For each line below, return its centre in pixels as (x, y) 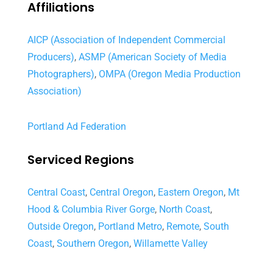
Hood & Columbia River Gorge (91, 209)
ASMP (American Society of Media (152, 57)
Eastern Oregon (190, 192)
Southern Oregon (93, 243)
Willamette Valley (170, 243)
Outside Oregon (60, 226)
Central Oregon (121, 192)
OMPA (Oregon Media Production (169, 74)
